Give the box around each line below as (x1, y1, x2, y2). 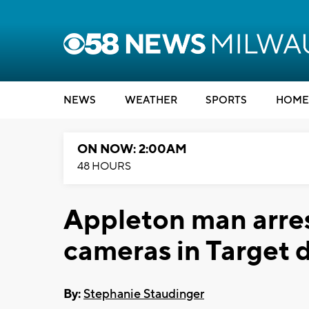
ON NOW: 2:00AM (77, 141, 187, 157)
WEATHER (124, 94, 177, 107)
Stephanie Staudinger (83, 286, 204, 302)
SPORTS (206, 94, 247, 107)
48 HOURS (77, 159, 131, 173)
